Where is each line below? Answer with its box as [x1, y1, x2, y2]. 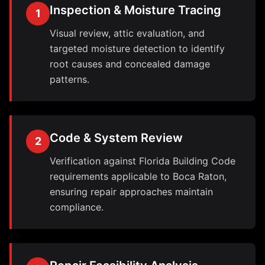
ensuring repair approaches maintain [50, 186, 213, 198]
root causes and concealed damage [50, 58, 210, 70]
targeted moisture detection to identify [50, 43, 225, 54]
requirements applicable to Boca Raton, [50, 170, 227, 182]
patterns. [50, 73, 89, 85]
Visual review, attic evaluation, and [50, 27, 205, 39]
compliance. [50, 201, 104, 213]
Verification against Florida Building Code [50, 155, 235, 167]
